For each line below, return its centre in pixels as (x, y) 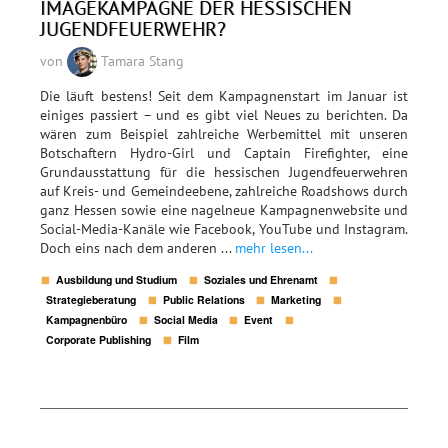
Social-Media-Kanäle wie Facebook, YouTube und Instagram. (224, 229)
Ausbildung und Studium (117, 280)
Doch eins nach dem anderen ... (137, 248)
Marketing (296, 300)
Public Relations (203, 300)
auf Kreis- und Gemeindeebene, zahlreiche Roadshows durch (224, 191)
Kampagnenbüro (87, 320)
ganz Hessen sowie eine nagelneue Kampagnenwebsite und (224, 210)
